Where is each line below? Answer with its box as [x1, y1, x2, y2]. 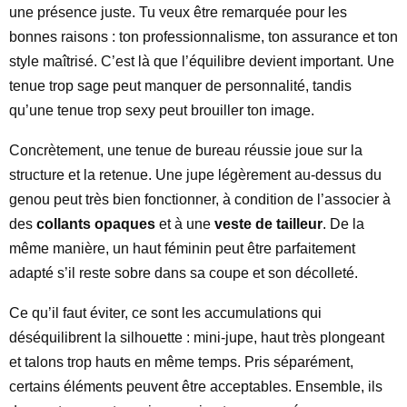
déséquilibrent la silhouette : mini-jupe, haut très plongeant [9, 330, 384, 345]
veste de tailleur [214, 216, 323, 232]
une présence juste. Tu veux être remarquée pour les [9, 5, 347, 20]
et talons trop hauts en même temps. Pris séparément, [9, 354, 353, 370]
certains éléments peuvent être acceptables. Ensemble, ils [9, 379, 382, 394]
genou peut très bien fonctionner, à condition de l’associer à [9, 192, 391, 207]
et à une [155, 216, 214, 232]
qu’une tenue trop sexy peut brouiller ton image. [9, 103, 314, 118]
